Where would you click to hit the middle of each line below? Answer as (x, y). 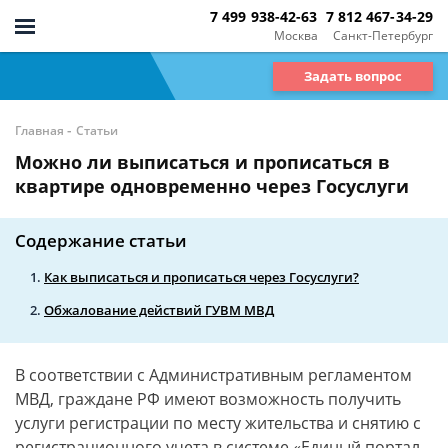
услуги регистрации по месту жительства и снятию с (218, 423)
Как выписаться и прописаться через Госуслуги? (201, 277)
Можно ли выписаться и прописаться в (202, 162)
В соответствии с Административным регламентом (213, 375)
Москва (295, 35)
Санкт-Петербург (383, 35)
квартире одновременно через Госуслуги (212, 186)
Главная (39, 130)
